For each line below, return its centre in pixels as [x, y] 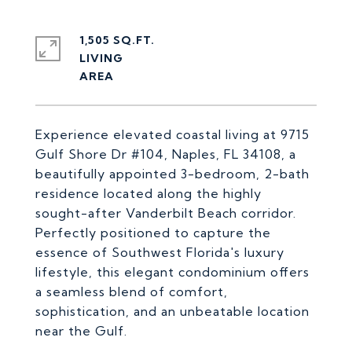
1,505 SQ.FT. [117, 40]
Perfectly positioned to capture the [153, 233]
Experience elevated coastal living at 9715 [172, 134]
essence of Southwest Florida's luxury [160, 252]
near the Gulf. [81, 331]
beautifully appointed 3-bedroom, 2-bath [172, 174]
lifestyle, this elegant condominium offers [172, 272]
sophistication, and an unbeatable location [172, 311]
